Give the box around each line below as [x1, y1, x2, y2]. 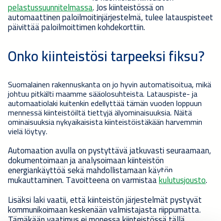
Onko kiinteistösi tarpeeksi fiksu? [8, 42, 205, 69]
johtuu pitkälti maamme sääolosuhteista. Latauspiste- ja [8, 86, 197, 101]
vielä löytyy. [8, 123, 47, 139]
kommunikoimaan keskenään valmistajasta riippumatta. [8, 201, 201, 218]
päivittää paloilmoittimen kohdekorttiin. [8, 19, 145, 35]
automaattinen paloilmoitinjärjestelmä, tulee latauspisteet [8, 9, 213, 25]
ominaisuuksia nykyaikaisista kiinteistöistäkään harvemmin [8, 114, 202, 129]
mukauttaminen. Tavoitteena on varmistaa [8, 172, 159, 188]
